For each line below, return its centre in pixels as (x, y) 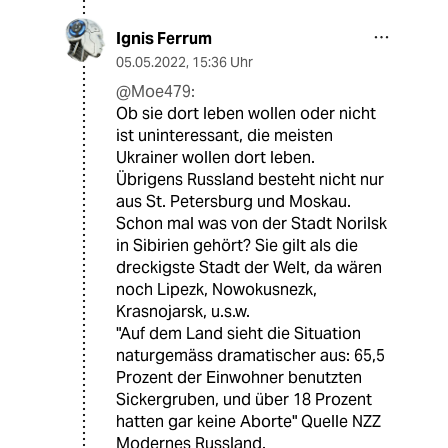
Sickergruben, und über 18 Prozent (244, 400)
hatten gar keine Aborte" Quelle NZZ (248, 422)
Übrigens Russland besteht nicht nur (250, 180)
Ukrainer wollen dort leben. (215, 158)
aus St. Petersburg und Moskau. (233, 202)
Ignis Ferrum (164, 39)
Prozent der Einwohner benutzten (239, 378)
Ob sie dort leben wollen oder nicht (246, 114)
